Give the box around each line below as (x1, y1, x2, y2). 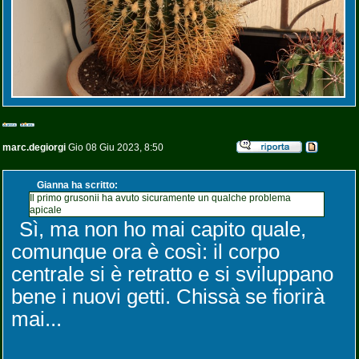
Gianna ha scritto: (37, 179, 118, 191)
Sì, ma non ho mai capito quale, (19, 217, 306, 241)
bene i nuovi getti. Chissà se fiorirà (11, 284, 325, 309)
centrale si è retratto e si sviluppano (11, 262, 333, 286)
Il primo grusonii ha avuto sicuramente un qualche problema (30, 192, 291, 204)
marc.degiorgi (2, 142, 66, 153)
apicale (30, 204, 62, 216)
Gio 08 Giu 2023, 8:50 (66, 142, 163, 153)
